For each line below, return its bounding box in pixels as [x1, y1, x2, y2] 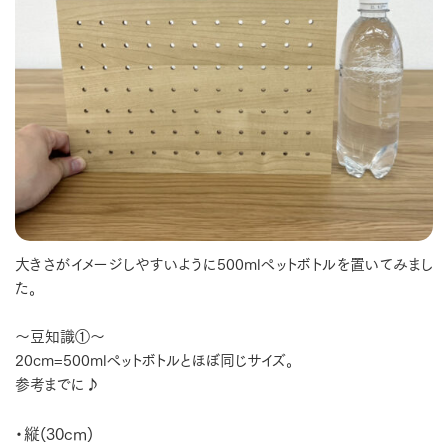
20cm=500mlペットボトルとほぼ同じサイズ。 [15, 347, 294, 372]
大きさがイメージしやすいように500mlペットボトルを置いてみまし [15, 251, 433, 276]
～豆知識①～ [15, 323, 105, 348]
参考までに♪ [15, 371, 100, 396]
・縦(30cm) [15, 420, 93, 446]
